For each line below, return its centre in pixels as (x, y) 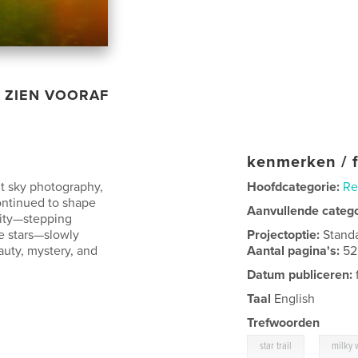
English (293, 298)
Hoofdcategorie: (294, 187)
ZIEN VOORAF (57, 95)
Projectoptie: (285, 235)
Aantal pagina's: (295, 251)
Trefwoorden (284, 322)
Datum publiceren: (300, 274)
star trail (276, 346)
